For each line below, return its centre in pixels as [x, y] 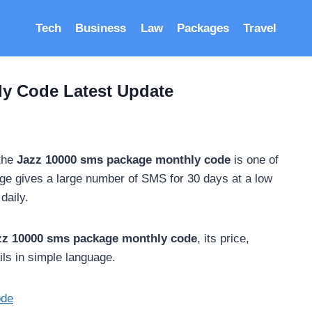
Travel [260, 28]
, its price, [223, 238]
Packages [203, 28]
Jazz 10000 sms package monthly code [124, 159]
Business [101, 28]
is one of [255, 159]
